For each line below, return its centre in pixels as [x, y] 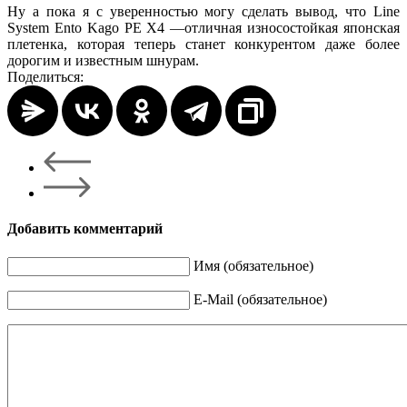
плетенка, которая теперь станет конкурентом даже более [203, 45]
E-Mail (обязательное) [260, 299]
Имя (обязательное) [253, 265]
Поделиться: [45, 77]
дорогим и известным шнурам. [103, 61]
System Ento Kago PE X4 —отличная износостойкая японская [203, 28]
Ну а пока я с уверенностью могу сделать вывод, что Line [203, 12]
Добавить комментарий [85, 229]
